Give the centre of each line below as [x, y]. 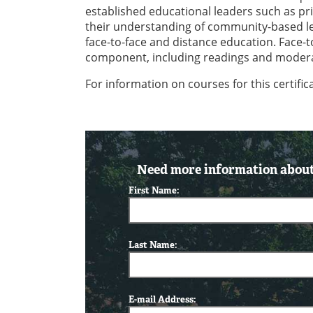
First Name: [154, 191]
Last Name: [153, 245]
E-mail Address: [163, 300]
